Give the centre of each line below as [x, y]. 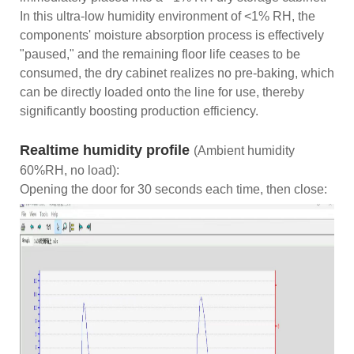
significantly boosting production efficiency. [139, 111]
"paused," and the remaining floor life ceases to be [160, 54]
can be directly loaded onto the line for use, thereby [162, 92]
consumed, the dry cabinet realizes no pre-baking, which [177, 73]
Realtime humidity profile [107, 150]
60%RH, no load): [70, 170]
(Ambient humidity [244, 150]
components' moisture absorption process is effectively [172, 35]
